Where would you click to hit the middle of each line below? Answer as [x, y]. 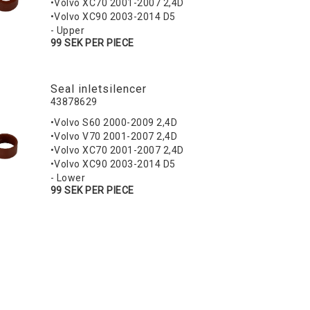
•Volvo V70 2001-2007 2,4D [114, 137]
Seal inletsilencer [98, 89]
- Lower [68, 178]
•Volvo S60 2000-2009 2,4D [114, 123]
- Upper [67, 31]
